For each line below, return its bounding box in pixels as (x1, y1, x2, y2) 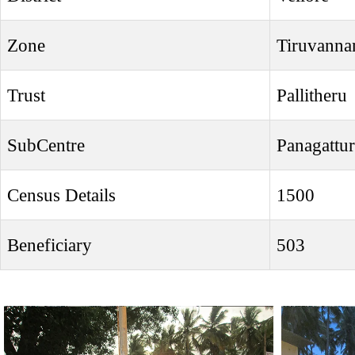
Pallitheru (277, 85, 347, 105)
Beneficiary (7, 235, 92, 255)
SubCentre (7, 135, 85, 155)
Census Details (7, 185, 116, 205)
